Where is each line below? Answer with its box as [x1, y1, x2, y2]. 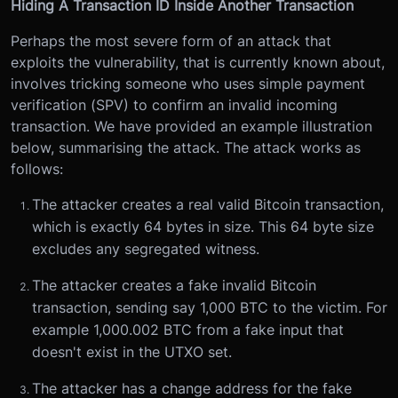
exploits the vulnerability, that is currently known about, [11, 52, 385, 71]
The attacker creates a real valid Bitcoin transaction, [32, 195, 384, 213]
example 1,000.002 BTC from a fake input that [32, 320, 344, 338]
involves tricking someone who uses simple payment [11, 74, 365, 92]
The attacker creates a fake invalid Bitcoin [32, 275, 316, 294]
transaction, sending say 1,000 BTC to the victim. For [32, 298, 387, 316]
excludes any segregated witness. [32, 239, 259, 258]
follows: [11, 159, 63, 178]
